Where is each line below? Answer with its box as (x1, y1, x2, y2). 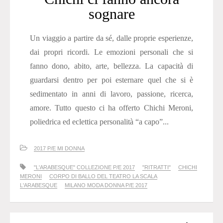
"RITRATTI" (142, 164, 171, 170)
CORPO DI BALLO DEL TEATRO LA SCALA (49, 173, 157, 179)
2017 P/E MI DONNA (34, 145, 85, 151)
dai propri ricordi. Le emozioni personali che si (30, 48, 193, 56)
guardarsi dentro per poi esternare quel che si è (30, 76, 193, 84)
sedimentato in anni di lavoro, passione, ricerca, (30, 90, 193, 98)
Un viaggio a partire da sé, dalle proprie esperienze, (30, 34, 193, 42)
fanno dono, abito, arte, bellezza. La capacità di (30, 62, 193, 70)
